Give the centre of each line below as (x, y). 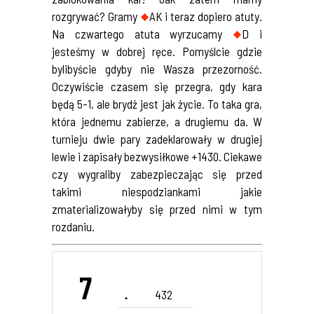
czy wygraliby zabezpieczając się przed (157, 173)
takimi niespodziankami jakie (157, 191)
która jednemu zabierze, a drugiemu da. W (157, 121)
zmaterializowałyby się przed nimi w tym (157, 209)
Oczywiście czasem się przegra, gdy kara (157, 86)
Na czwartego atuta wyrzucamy (143, 33)
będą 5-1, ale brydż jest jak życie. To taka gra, (157, 103)
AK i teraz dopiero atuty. (206, 16)
